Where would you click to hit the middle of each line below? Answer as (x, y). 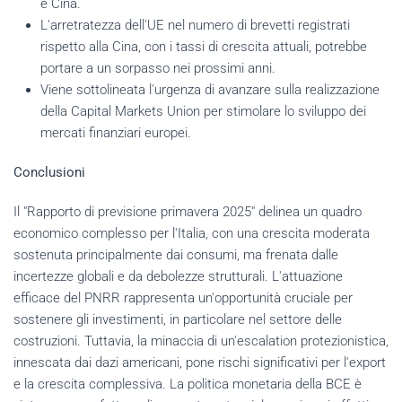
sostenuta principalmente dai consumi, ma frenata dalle (176, 254)
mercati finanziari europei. (116, 132)
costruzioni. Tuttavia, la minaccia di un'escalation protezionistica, (201, 341)
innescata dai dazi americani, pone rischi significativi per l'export (200, 362)
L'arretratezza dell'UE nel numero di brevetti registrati (195, 25)
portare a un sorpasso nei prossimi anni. (158, 68)
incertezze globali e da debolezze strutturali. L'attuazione (178, 276)
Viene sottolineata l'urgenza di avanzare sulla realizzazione (210, 89)
